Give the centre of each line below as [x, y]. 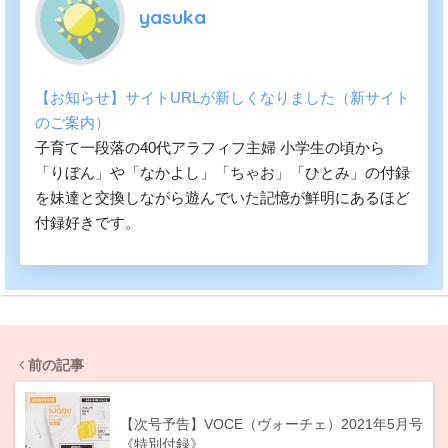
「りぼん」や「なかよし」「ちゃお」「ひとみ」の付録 [222, 172]
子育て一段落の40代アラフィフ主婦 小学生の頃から [210, 147]
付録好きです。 [87, 222]
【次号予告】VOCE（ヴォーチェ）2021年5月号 [271, 423]
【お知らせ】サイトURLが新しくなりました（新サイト [222, 97]
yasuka [172, 17]
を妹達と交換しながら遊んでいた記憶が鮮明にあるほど [222, 197]
